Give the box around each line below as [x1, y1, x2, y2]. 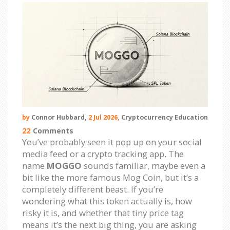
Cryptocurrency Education [121, 112, 208, 122]
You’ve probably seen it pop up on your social [22, 136, 202, 148]
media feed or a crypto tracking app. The [22, 147, 184, 160]
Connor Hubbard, [31, 112, 87, 122]
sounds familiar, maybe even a [82, 159, 205, 171]
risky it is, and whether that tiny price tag [22, 206, 184, 219]
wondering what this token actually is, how [22, 195, 192, 207]
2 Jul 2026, [87, 112, 121, 122]
